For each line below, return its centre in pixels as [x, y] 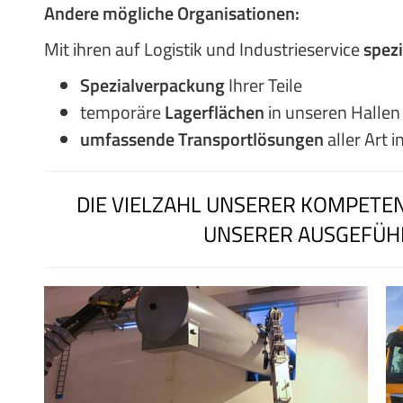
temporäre [122, 112]
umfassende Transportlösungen [202, 139]
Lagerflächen [215, 112]
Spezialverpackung [152, 85]
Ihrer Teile [264, 85]
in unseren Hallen [332, 112]
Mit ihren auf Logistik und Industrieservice [204, 49]
